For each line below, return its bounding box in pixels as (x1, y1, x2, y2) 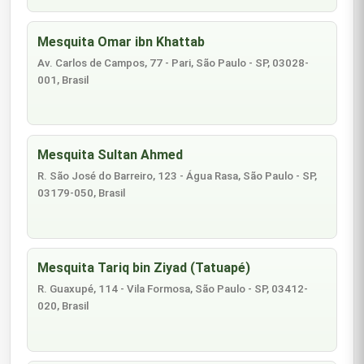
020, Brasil (37, 300, 89, 313)
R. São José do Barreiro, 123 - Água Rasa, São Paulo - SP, (37, 170, 318, 183)
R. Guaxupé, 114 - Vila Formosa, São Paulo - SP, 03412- (37, 283, 309, 296)
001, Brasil (37, 74, 89, 87)
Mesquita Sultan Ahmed (37, 147, 184, 163)
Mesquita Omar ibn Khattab (37, 33, 206, 50)
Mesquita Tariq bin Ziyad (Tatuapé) (37, 260, 251, 276)
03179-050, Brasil (37, 187, 126, 200)
